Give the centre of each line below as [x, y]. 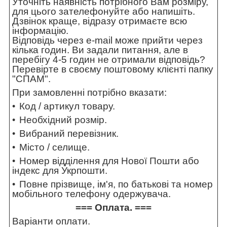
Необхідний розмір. [63, 120]
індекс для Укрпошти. [60, 171]
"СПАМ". [31, 79]
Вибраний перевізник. [69, 134]
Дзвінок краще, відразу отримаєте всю [100, 21]
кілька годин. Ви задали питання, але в [100, 50]
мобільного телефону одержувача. [91, 194]
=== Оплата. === [113, 208]
